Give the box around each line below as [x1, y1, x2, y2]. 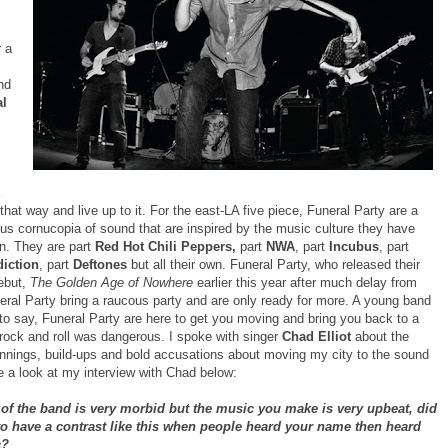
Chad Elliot [282, 328, 355, 344]
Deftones [73, 256, 127, 272]
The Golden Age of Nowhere [30, 274, 197, 290]
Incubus [329, 238, 379, 254]
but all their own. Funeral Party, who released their [127, 256, 420, 272]
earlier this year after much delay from [197, 274, 417, 290]
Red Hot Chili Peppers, [91, 238, 240, 254]
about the [355, 328, 409, 344]
